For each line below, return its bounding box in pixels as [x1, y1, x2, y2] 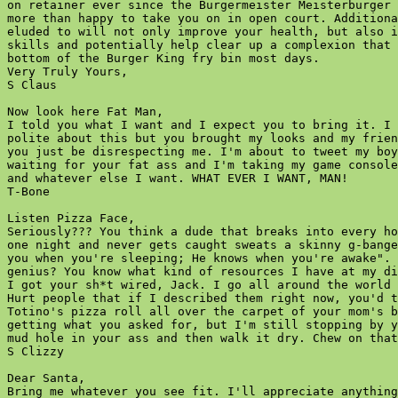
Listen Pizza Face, [7, 211, 135, 225]
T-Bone [7, 185, 64, 198]
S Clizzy [7, 345, 78, 358]
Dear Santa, [7, 371, 85, 385]
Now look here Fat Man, [7, 105, 163, 118]
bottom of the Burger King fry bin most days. [7, 52, 320, 65]
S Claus [7, 78, 71, 92]
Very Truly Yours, [7, 65, 128, 78]
